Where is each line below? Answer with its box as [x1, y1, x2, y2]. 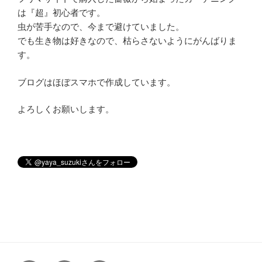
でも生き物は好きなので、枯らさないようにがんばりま [18, 36, 237, 46]
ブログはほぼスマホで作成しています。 [18, 77, 175, 87]
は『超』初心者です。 [18, 8, 105, 18]
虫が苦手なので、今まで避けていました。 [18, 22, 184, 32]
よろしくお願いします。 [18, 104, 114, 115]
